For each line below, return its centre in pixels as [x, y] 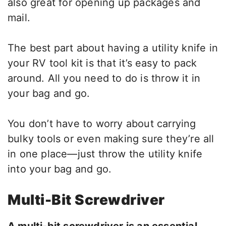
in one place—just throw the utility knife [105, 154]
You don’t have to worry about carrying [102, 124]
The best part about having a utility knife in [113, 48]
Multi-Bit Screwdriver [86, 200]
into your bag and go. [60, 169]
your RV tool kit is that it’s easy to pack [102, 63]
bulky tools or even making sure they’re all [111, 139]
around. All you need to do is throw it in [104, 78]
